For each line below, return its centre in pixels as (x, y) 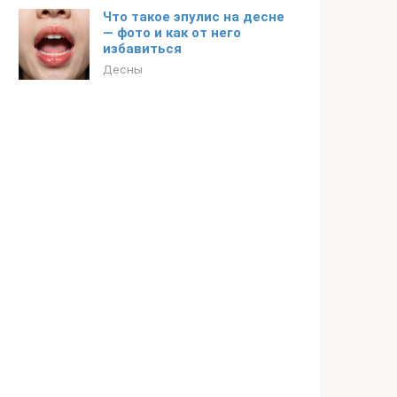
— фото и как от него (172, 33)
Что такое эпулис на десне (194, 17)
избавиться (142, 49)
